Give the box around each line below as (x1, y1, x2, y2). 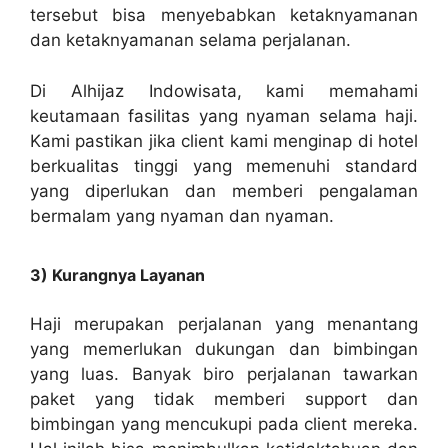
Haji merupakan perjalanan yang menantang (30, 314, 418, 335)
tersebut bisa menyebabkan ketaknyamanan (30, 5, 418, 26)
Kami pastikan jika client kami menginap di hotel (30, 130, 418, 151)
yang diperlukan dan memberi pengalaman (30, 180, 418, 201)
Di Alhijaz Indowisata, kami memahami (30, 80, 418, 101)
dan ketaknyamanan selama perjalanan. (30, 30, 351, 51)
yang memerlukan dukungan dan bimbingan (30, 339, 418, 360)
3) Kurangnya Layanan (30, 265, 205, 286)
